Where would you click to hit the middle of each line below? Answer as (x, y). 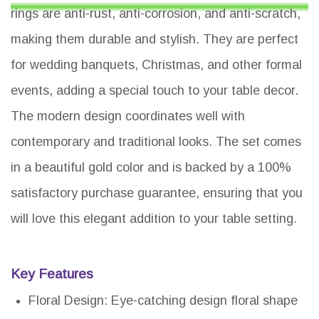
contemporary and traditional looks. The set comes (156, 142)
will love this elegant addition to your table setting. (154, 219)
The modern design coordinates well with (128, 116)
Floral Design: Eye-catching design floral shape (163, 301)
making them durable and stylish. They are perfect (155, 40)
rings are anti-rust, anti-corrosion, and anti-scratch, (156, 14)
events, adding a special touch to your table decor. (155, 91)
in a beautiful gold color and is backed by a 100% (151, 168)
